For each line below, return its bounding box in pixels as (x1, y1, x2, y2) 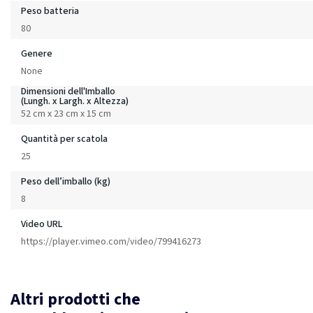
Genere (21, 46, 52, 61)
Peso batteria (21, 3, 79, 18)
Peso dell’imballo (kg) (21, 174, 110, 189)
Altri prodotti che (10, 286, 140, 312)
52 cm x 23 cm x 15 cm (21, 106, 111, 121)
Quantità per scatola (21, 131, 108, 146)
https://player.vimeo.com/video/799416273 (21, 234, 201, 249)
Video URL (21, 217, 62, 231)
